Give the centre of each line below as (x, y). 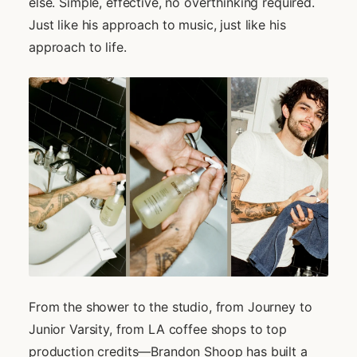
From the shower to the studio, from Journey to (171, 307)
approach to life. (78, 47)
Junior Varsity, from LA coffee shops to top (158, 330)
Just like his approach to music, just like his (157, 24)
